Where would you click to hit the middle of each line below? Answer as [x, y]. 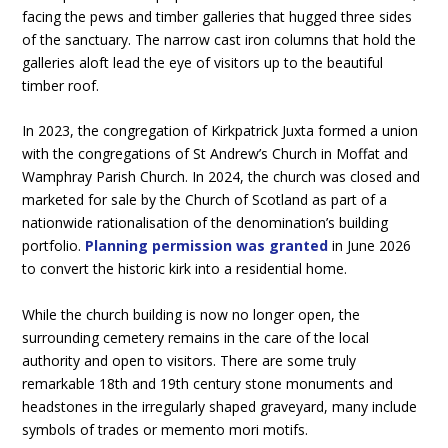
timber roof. [61, 85]
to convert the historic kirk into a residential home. [185, 269]
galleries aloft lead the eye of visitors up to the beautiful [203, 62]
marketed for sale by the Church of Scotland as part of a [205, 200]
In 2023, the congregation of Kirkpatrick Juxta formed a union [220, 131]
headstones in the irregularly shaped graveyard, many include [220, 406]
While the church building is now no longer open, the [191, 314]
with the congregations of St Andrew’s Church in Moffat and [215, 154]
